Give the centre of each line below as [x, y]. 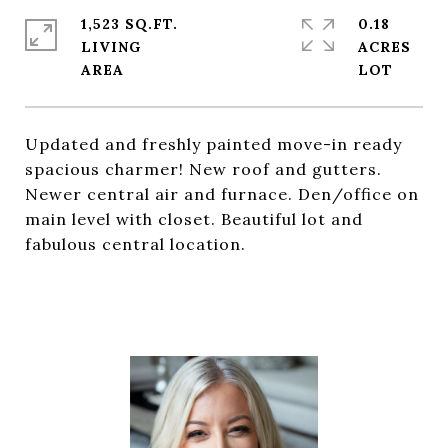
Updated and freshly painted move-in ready [213, 144]
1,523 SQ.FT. [129, 24]
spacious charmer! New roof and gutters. [203, 169]
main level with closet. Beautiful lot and [194, 219]
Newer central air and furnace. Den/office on [222, 194]
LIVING [111, 47]
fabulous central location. [135, 244]
